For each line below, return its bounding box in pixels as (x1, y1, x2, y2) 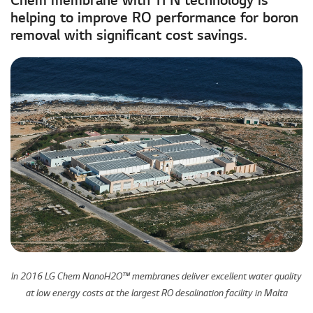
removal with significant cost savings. (10, 28, 247, 43)
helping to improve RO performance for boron (10, 10, 298, 26)
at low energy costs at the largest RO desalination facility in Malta (25, 288, 288, 300)
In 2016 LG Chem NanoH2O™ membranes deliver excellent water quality (11, 271, 302, 283)
